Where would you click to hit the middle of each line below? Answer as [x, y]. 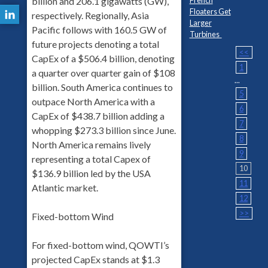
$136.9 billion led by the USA [91, 173]
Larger [200, 22]
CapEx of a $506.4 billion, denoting [103, 58]
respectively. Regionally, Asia [90, 15]
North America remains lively [91, 144]
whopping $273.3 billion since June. [103, 130]
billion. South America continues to [102, 87]
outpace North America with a [93, 101]
